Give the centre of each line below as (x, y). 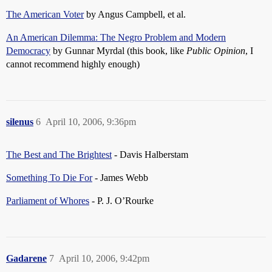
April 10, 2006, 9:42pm (104, 258)
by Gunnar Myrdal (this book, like (118, 51)
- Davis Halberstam (150, 155)
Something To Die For (49, 178)
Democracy (28, 51)
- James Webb (120, 178)
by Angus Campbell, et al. (135, 14)
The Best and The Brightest (59, 155)
